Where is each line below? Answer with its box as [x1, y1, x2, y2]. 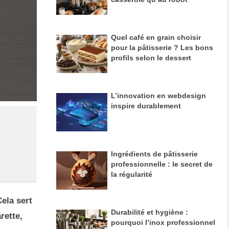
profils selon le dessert [110, 53, 191, 62]
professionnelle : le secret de [110, 159, 213, 168]
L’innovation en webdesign [110, 91, 206, 100]
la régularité [110, 170, 152, 178]
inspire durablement [110, 101, 181, 110]
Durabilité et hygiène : [110, 208, 188, 217]
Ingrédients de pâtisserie [110, 149, 198, 158]
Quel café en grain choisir [110, 33, 201, 41]
